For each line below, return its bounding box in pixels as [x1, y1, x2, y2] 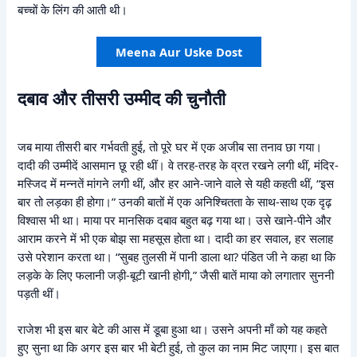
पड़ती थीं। [18, 285, 61, 302]
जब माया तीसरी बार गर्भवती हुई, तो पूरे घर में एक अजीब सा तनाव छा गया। [18, 139, 323, 155]
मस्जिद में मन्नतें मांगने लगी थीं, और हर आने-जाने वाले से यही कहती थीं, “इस [18, 175, 335, 192]
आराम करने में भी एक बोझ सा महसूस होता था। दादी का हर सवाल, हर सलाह [18, 230, 334, 247]
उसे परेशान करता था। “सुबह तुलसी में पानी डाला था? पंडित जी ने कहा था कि [18, 249, 336, 265]
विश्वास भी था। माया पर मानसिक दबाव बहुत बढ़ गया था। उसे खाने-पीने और [18, 212, 332, 229]
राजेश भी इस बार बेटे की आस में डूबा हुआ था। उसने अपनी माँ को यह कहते [18, 321, 328, 338]
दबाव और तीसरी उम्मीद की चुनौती [18, 86, 226, 110]
